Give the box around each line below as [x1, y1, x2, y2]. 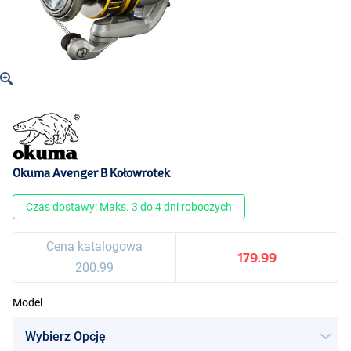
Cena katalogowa [45, 239, 143, 255]
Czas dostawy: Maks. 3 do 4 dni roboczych [26, 201, 232, 214]
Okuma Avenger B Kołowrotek [13, 166, 170, 180]
